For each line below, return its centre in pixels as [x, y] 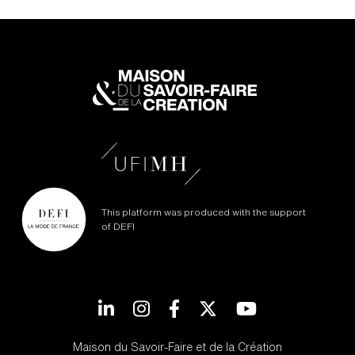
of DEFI [118, 227]
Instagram [178, 305]
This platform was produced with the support [204, 212]
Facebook [208, 305]
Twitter [237, 305]
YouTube [280, 305]
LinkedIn [138, 305]
